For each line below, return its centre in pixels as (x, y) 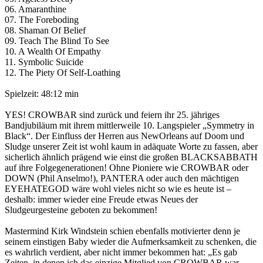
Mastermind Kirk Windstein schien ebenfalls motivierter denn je (122, 231)
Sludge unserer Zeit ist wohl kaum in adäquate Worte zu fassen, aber (131, 147)
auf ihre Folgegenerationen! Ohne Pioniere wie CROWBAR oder (127, 168)
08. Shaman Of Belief (45, 31)
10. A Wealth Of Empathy (53, 52)
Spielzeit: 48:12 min (42, 94)
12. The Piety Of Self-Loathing (63, 73)
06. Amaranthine (36, 9)
